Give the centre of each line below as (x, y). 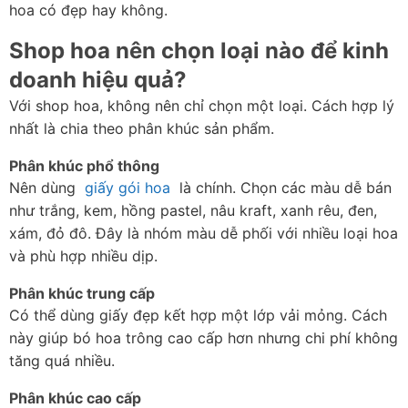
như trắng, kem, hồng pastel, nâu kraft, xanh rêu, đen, (193, 211)
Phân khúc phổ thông (84, 166)
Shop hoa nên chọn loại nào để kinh (199, 51)
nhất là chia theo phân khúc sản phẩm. (142, 129)
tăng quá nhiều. (62, 361)
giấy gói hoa (127, 188)
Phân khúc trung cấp (82, 294)
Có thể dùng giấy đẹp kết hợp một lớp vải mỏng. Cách (198, 316)
